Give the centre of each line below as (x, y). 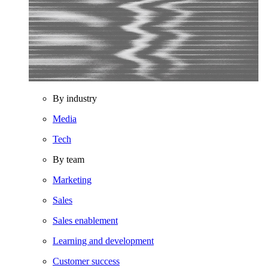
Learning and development (103, 241)
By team (68, 159)
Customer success (86, 261)
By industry (75, 98)
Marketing (72, 180)
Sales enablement (85, 220)
